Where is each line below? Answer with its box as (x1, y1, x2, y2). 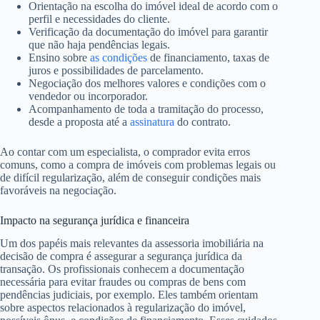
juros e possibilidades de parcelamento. (29, 64, 204, 76)
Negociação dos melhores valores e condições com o (29, 76, 266, 89)
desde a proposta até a (29, 115, 130, 128)
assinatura (130, 115, 174, 128)
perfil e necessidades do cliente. (29, 12, 170, 25)
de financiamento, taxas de (147, 51, 269, 64)
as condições (90, 51, 147, 64)
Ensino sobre (29, 51, 90, 64)
